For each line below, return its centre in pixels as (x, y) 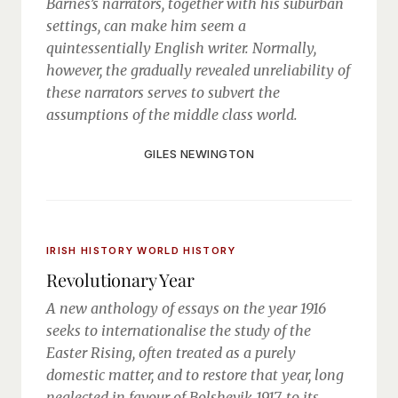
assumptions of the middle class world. (172, 115)
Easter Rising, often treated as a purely (171, 353)
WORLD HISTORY (187, 251)
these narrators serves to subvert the (163, 92)
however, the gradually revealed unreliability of (198, 70)
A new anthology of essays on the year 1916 (186, 308)
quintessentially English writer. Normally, (181, 48)
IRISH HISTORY (92, 251)
